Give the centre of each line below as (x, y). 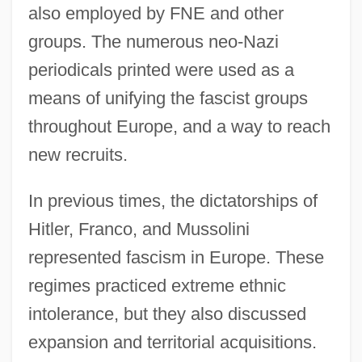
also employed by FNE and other (156, 13)
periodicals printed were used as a (161, 69)
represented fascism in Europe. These (176, 257)
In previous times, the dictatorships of (173, 200)
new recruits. (78, 154)
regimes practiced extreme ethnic (157, 285)
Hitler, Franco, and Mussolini (139, 229)
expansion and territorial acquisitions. (172, 342)
